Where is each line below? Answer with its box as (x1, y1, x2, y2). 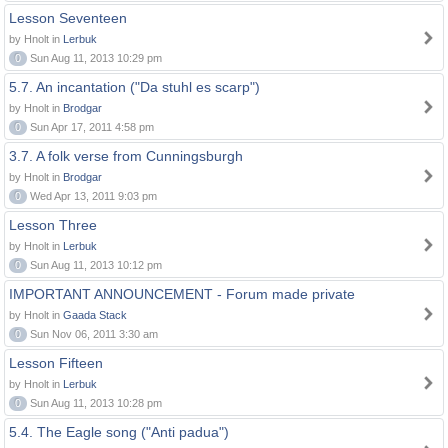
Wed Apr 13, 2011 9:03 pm (27, 190, 157, 202)
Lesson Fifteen (9, 355, 103, 371)
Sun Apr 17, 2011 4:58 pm (27, 121, 154, 133)
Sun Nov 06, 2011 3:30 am (27, 328, 158, 340)
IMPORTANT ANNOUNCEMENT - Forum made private (9, 286, 355, 302)
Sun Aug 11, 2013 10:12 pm (27, 259, 162, 271)
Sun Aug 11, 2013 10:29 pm (27, 52, 162, 64)
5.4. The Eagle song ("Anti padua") (9, 424, 229, 440)
